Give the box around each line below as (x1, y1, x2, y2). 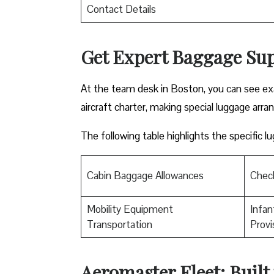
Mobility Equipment (86, 202, 173, 216)
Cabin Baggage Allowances (86, 168, 204, 182)
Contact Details (86, 2, 156, 16)
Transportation (86, 217, 152, 231)
